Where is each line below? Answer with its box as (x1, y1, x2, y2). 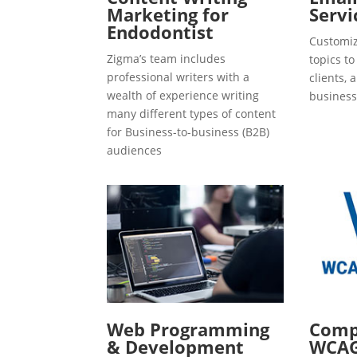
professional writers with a (107, 69, 250, 85)
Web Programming (107, 316, 270, 341)
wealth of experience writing (107, 88, 260, 104)
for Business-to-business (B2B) (107, 124, 270, 140)
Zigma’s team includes (107, 51, 226, 67)
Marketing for (107, 2, 229, 27)
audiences (107, 143, 163, 159)
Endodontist (107, 20, 214, 45)
